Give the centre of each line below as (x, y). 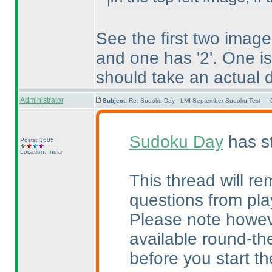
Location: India (41, 151)
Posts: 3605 (37, 140)
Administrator (42, 100)
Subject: (115, 100)
